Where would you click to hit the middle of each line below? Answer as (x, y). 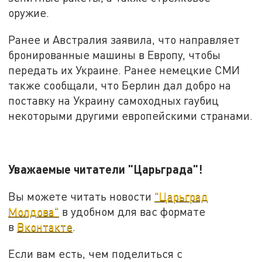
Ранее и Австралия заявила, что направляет (124, 39)
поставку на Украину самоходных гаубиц (114, 100)
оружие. (29, 13)
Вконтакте (45, 226)
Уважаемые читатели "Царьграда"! (106, 169)
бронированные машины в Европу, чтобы (115, 54)
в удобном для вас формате (132, 211)
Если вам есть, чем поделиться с (96, 253)
